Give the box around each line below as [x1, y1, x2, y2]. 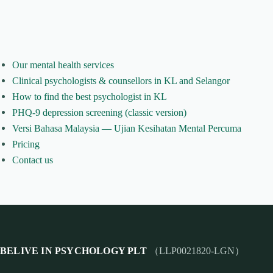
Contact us [12, 154, 53, 166]
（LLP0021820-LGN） [146, 245, 244, 256]
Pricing [12, 138, 40, 150]
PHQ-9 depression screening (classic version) [12, 106, 186, 118]
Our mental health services [12, 58, 114, 71]
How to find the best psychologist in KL [12, 90, 167, 102]
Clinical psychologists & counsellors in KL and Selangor [12, 74, 230, 87]
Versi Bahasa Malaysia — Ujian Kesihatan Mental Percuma [12, 122, 241, 134]
